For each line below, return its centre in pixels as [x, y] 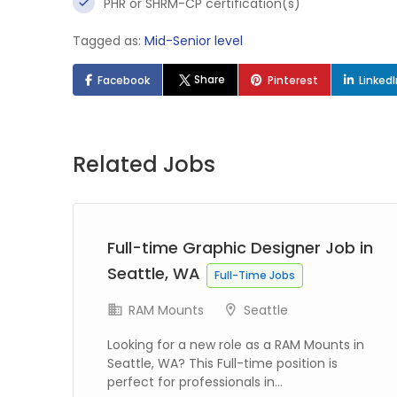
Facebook [124, 80]
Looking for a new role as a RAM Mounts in [236, 345]
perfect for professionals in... [195, 382]
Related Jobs [144, 164]
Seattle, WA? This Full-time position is [222, 363]
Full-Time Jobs [255, 275]
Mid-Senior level [194, 41]
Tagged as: [109, 41]
